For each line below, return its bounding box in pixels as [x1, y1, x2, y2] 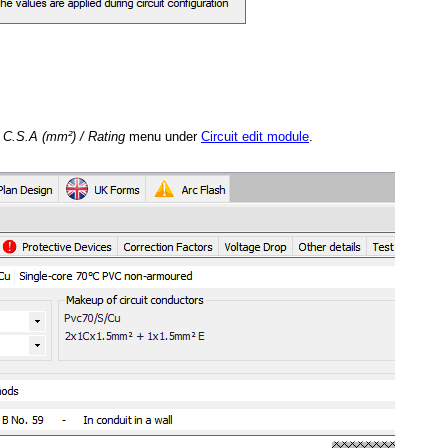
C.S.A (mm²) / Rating [3, 129, 125, 144]
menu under [125, 129, 201, 144]
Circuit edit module [201, 129, 309, 144]
